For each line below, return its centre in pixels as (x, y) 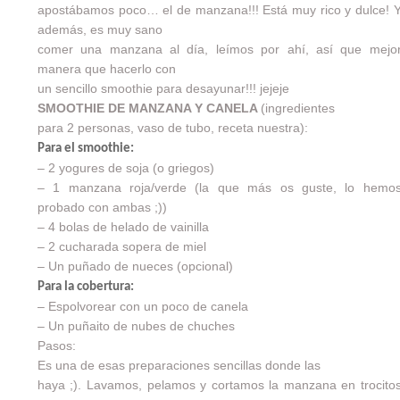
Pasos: (56, 346)
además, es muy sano (100, 29)
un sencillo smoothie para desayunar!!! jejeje (163, 88)
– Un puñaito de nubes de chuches (136, 326)
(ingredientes (297, 108)
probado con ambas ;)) (102, 207)
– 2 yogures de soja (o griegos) (125, 168)
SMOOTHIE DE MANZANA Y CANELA (149, 108)
